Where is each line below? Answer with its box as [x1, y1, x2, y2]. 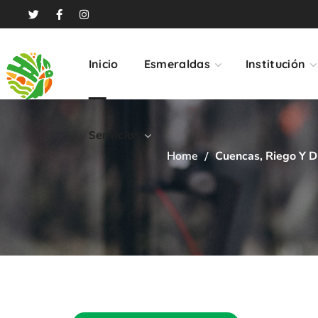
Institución [245, 57, 306, 71]
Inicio [88, 57, 119, 71]
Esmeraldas [143, 57, 210, 71]
